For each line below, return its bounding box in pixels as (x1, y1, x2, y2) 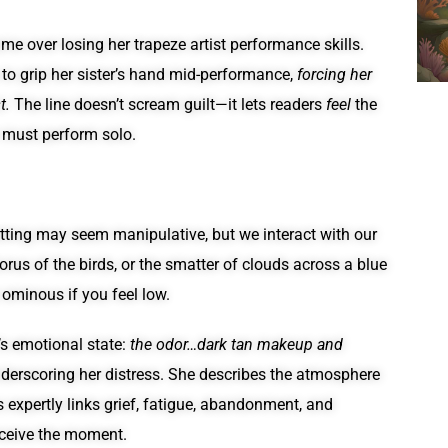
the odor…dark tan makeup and (130, 335, 343, 355)
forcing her (297, 65, 372, 85)
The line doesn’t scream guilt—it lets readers (14, 95, 326, 115)
